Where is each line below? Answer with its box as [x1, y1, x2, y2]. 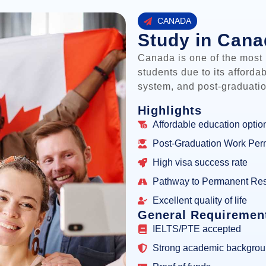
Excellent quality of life [153, 195, 248, 206]
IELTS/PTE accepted [153, 224, 242, 235]
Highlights [138, 104, 202, 118]
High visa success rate [153, 157, 248, 168]
